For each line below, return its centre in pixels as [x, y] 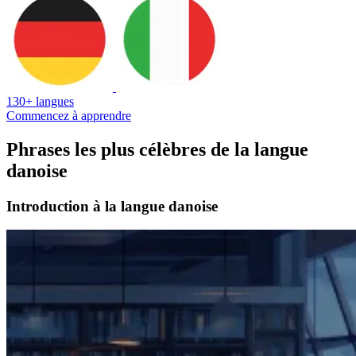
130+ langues [40, 101]
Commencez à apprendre [69, 115]
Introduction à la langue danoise [112, 206]
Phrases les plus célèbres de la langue [157, 149]
